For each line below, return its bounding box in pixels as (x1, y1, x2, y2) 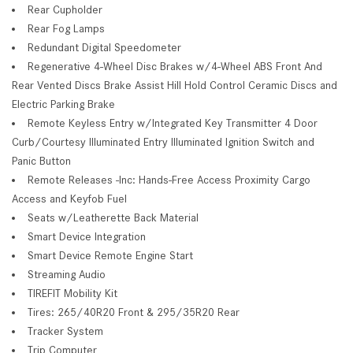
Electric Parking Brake (12, 97, 115, 110)
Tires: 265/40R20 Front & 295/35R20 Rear (28, 305, 240, 318)
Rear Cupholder (28, 2, 102, 16)
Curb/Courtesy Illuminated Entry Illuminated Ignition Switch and (12, 135, 314, 148)
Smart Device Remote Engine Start (28, 248, 193, 262)
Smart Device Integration (28, 229, 146, 243)
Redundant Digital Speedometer (28, 40, 181, 54)
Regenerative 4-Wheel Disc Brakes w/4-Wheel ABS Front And (28, 59, 322, 72)
